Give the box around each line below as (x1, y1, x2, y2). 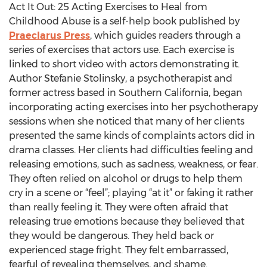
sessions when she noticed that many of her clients (9, 116, 244, 127)
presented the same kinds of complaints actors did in (9, 130, 255, 141)
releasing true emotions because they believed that (9, 216, 244, 227)
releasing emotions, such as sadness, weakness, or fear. (9, 159, 258, 170)
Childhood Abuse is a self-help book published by (9, 15, 240, 27)
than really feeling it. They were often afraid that (9, 201, 228, 213)
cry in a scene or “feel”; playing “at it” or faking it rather (9, 187, 253, 198)
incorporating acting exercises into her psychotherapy (9, 101, 258, 113)
